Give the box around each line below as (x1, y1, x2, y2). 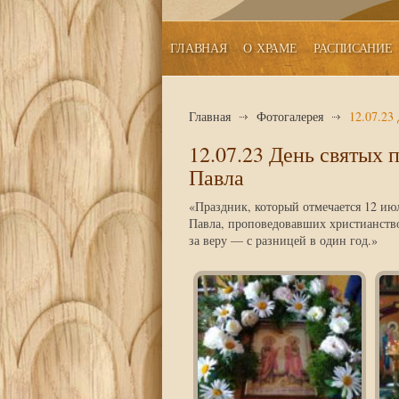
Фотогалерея (256, 108, 323, 125)
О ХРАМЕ (243, 39, 297, 56)
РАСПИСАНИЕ (313, 39, 393, 56)
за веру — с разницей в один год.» (189, 232, 378, 248)
